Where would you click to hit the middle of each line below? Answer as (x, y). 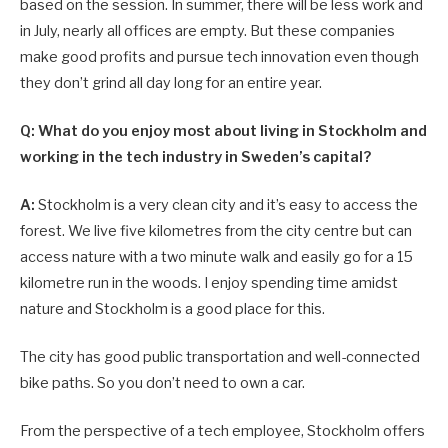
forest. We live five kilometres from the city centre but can (216, 231)
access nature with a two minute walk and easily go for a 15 (216, 257)
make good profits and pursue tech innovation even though (219, 56)
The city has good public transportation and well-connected (220, 357)
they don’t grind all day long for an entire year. (171, 82)
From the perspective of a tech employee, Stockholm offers (222, 431)
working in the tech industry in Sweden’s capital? (195, 156)
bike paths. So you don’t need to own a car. (162, 383)
